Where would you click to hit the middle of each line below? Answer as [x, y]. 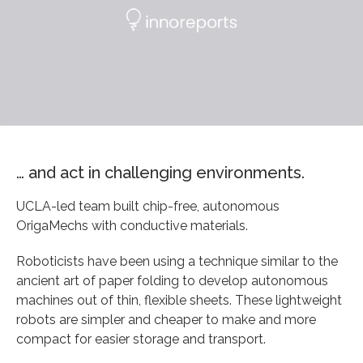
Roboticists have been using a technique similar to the [177, 261]
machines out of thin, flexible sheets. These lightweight [179, 300]
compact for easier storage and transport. [141, 339]
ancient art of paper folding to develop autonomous [172, 280]
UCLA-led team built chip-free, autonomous [148, 206]
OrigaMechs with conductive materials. [132, 225]
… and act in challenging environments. [160, 172]
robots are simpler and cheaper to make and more [166, 319]
